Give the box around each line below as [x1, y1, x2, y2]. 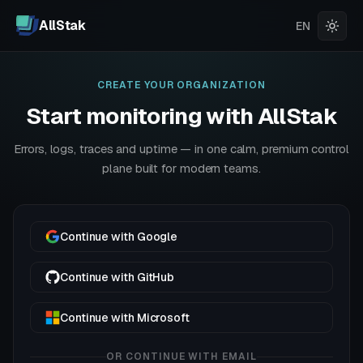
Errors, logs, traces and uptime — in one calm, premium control [14, 141, 349, 156]
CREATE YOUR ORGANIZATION [96, 79, 267, 92]
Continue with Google [60, 229, 178, 244]
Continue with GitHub [60, 270, 175, 284]
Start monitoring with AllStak [26, 101, 337, 130]
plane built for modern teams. [102, 160, 261, 176]
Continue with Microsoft [60, 310, 190, 325]
